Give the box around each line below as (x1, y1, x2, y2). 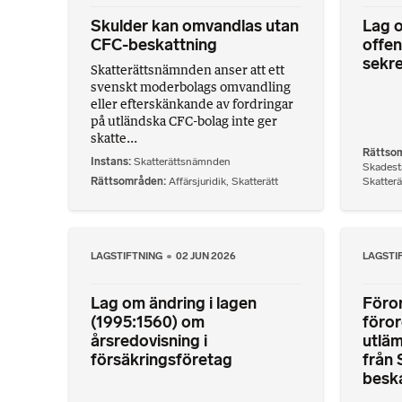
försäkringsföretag (91, 349, 232, 370)
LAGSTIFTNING (91, 249, 164, 263)
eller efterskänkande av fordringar (91, 95, 293, 111)
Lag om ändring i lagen (91, 293, 257, 313)
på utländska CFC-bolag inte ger (91, 112, 277, 128)
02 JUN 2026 (176, 249, 237, 263)
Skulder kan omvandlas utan (91, 15, 299, 36)
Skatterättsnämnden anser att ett (91, 61, 284, 77)
